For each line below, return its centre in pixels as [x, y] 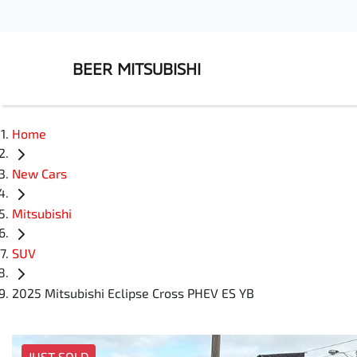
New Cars [39, 174]
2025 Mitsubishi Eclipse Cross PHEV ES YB [133, 293]
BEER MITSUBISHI [137, 69]
